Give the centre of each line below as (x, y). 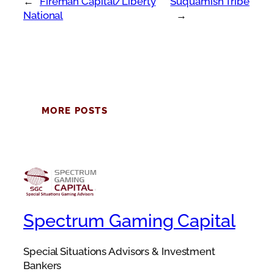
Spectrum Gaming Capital (129, 220)
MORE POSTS (75, 111)
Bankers (43, 266)
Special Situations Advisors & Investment (119, 252)
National (43, 15)
